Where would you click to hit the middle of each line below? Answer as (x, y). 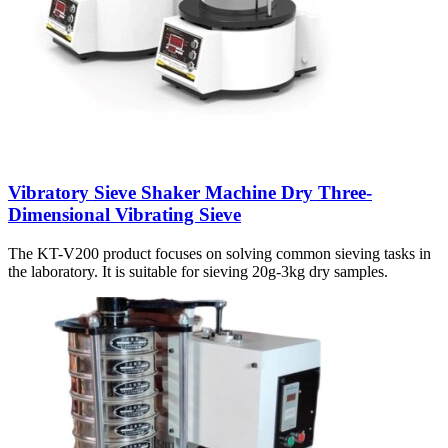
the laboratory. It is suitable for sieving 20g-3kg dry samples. (198, 271)
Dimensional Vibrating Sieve (124, 215)
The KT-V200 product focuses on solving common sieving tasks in (219, 253)
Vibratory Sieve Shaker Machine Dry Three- (190, 193)
